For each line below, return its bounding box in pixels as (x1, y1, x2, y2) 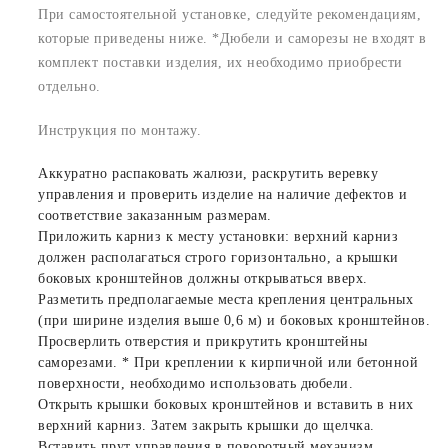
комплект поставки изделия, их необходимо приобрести (38, 54, 403, 70)
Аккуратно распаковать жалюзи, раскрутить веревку (38, 165, 378, 181)
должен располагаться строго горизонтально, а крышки (38, 249, 399, 265)
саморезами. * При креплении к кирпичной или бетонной (38, 354, 418, 370)
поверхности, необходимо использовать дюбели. (38, 375, 353, 391)
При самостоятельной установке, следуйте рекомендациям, (38, 6, 421, 22)
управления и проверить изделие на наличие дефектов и (38, 186, 407, 202)
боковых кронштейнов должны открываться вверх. (38, 270, 368, 286)
